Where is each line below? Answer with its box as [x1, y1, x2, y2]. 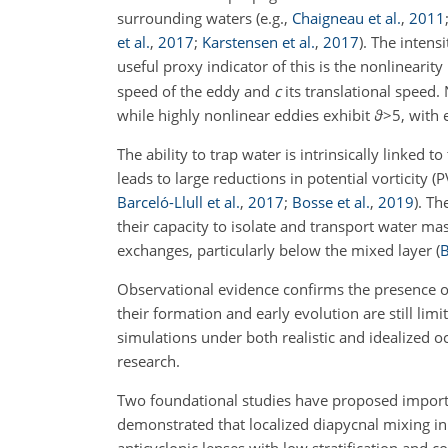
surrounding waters [117, 8, 256, 28]
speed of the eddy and [117, 81, 274, 102]
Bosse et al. [292, 192, 370, 213]
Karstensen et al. [202, 32, 315, 52]
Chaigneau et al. [292, 8, 401, 28]
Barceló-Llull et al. [117, 192, 240, 213]
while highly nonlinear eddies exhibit [117, 105, 374, 126]
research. [117, 351, 180, 372]
